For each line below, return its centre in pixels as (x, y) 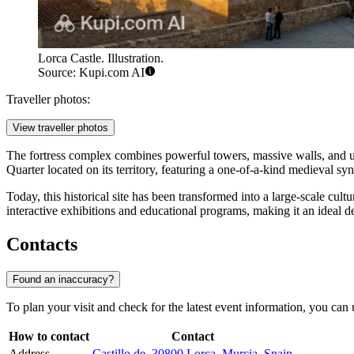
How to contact (49, 337)
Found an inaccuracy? (63, 280)
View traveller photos (60, 128)
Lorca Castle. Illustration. (101, 58)
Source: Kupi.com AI (91, 73)
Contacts (42, 245)
